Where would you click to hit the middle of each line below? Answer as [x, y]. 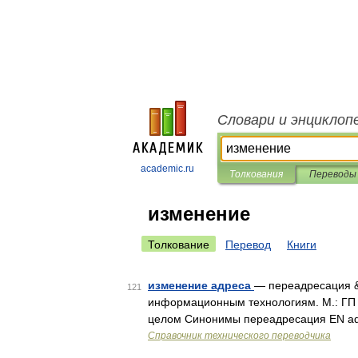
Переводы [332, 174]
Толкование [179, 245]
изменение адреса [201, 285]
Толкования [256, 174]
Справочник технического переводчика [239, 336]
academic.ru [167, 169]
